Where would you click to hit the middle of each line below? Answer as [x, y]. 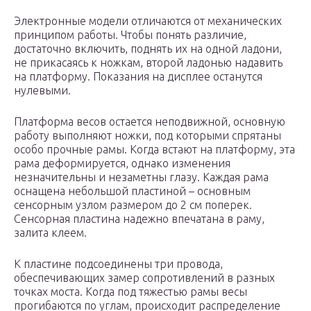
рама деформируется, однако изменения [122, 163]
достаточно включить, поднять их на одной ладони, [148, 49]
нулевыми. [42, 91]
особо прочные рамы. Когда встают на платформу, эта [154, 150]
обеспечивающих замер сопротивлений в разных [144, 278]
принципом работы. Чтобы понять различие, [130, 35]
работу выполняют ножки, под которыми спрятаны [148, 136]
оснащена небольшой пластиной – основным [132, 191]
